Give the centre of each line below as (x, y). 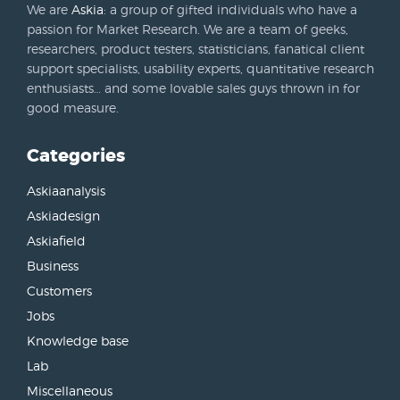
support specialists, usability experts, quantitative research (200, 69)
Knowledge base (78, 340)
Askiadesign (63, 215)
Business (53, 265)
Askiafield (56, 240)
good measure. (73, 108)
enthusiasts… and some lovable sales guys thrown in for (193, 88)
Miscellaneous (70, 390)
